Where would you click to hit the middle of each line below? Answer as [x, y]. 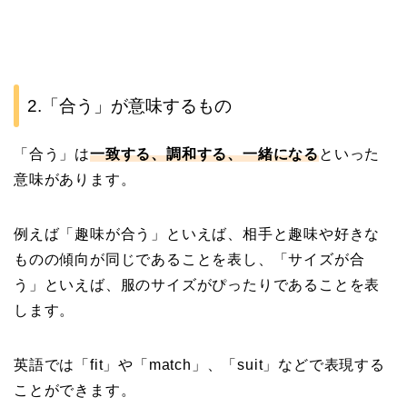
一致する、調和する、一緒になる [204, 154]
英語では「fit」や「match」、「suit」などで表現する [199, 364]
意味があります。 [75, 179]
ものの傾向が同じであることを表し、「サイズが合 [189, 259]
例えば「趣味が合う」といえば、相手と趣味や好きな [197, 233]
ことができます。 [75, 390]
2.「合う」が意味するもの [129, 105]
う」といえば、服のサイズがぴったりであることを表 [197, 284]
